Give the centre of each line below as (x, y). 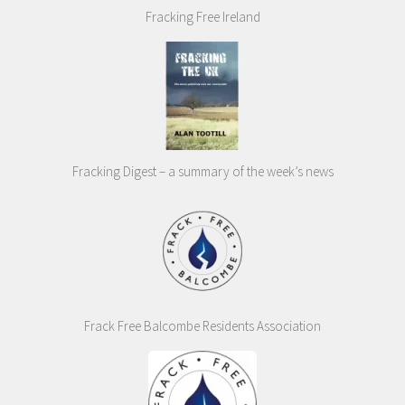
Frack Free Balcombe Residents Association (202, 326)
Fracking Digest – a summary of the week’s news (202, 172)
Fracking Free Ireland (202, 17)
